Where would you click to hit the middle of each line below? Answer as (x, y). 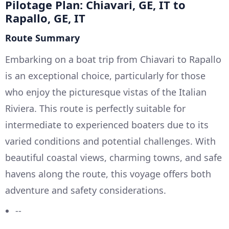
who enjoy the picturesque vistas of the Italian (106, 92)
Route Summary (42, 38)
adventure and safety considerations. (86, 190)
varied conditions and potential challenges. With (110, 141)
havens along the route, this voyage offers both (108, 174)
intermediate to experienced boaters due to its (107, 124)
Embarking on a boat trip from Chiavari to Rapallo (113, 59)
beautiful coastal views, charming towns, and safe (113, 157)
